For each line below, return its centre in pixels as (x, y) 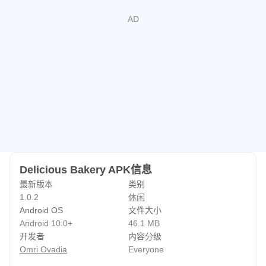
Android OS (41, 210)
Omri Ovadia (43, 249)
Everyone (146, 249)
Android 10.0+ (46, 223)
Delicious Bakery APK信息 (86, 170)
